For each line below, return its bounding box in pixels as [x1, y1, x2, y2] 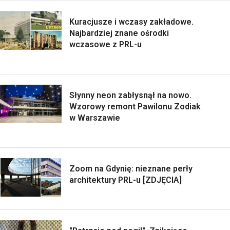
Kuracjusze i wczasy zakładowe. [69, 17, 194, 27]
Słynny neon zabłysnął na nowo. [69, 90, 191, 101]
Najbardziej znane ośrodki [69, 28, 169, 39]
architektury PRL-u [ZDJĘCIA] [69, 175, 182, 185]
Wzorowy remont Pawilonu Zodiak [69, 102, 201, 112]
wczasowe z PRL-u [69, 40, 142, 50]
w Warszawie [69, 113, 120, 123]
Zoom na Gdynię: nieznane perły [69, 164, 193, 174]
